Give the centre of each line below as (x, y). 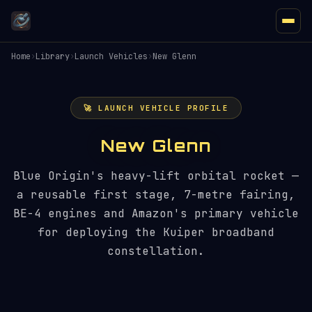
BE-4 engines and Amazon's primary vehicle (156, 213)
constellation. (156, 251)
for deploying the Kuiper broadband (156, 232)
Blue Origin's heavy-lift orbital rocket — (156, 176)
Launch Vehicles (111, 56)
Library (53, 56)
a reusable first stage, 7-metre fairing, (156, 195)
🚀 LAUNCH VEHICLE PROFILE (156, 108)
